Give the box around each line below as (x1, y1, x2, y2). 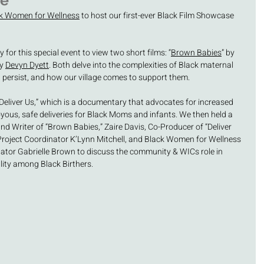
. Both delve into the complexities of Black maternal (49, 59, 235, 71)
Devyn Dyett (5, 59, 49, 71)
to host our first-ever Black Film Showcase (80, 9, 236, 22)
